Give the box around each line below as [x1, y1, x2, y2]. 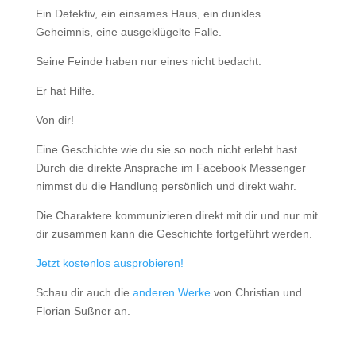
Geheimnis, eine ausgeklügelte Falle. [35, 25, 222, 39]
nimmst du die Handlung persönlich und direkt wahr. [35, 180, 296, 193]
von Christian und [210, 286, 302, 300]
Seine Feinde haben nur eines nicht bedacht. [35, 55, 261, 68]
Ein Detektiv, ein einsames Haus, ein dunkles [35, 7, 261, 21]
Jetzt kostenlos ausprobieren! [35, 257, 184, 270]
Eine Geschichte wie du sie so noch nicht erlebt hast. [35, 143, 300, 157]
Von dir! [35, 114, 74, 127]
